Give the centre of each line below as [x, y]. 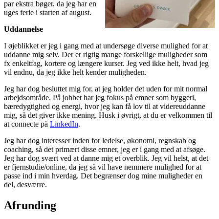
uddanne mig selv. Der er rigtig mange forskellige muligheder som [106, 54]
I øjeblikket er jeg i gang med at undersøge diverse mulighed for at [106, 45]
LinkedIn [64, 124]
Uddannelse [23, 29]
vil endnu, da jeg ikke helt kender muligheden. [75, 72]
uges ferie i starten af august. [48, 12]
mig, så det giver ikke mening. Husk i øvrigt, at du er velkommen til [108, 115]
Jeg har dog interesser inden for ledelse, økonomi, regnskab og [100, 140]
